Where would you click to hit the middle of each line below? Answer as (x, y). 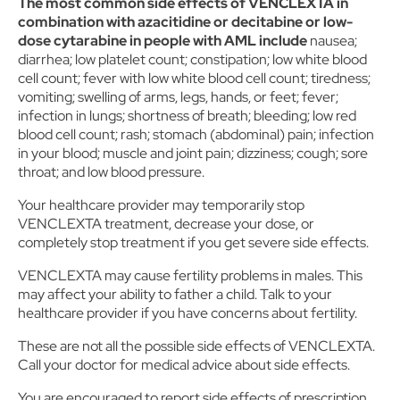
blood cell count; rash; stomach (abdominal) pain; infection (196, 134)
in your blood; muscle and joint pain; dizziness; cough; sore (193, 153)
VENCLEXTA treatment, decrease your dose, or (166, 224)
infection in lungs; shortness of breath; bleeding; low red (187, 116)
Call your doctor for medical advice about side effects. (184, 365)
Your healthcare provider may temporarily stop (161, 205)
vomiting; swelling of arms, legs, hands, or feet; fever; (178, 97)
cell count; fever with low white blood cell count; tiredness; (194, 78)
